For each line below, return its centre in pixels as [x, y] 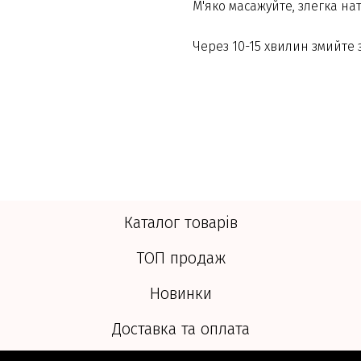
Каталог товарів [180, 223]
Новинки [180, 294]
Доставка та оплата [180, 329]
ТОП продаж [180, 258]
